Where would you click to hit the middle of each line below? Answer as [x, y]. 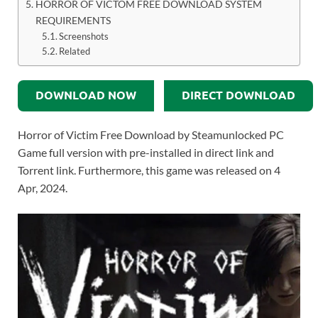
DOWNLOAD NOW [86, 96]
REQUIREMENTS [73, 21]
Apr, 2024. [43, 188]
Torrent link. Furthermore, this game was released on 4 [149, 170]
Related [75, 51]
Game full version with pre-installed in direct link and [146, 153]
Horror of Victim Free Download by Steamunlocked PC [151, 135]
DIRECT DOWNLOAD [238, 96]
